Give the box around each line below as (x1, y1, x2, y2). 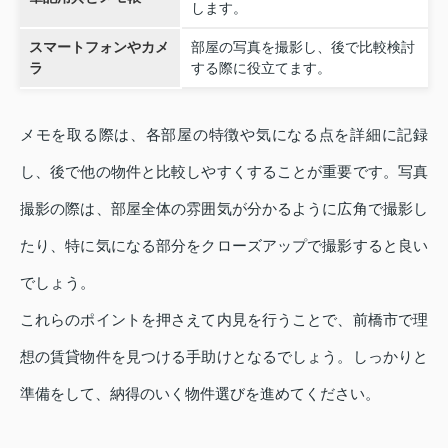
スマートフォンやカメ (28, 39, 169, 56)
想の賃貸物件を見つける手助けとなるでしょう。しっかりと (20, 347, 428, 365)
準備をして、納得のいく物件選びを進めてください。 (20, 384, 380, 402)
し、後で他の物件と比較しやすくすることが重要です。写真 (20, 162, 428, 180)
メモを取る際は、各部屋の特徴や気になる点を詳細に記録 (20, 125, 428, 143)
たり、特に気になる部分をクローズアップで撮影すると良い (20, 236, 428, 254)
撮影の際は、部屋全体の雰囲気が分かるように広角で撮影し (20, 199, 428, 217)
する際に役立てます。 (190, 60, 331, 77)
